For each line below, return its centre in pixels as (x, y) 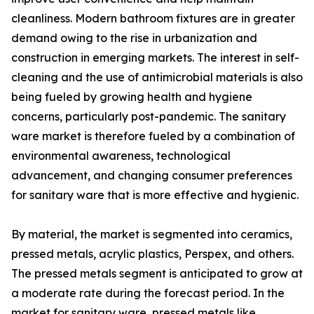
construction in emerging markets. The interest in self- (155, 58)
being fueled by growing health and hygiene (132, 97)
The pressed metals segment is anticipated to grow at (157, 274)
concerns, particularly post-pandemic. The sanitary (149, 117)
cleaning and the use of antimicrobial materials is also (157, 77)
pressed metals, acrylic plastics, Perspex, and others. (152, 254)
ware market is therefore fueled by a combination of (153, 136)
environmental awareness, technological (121, 156)
